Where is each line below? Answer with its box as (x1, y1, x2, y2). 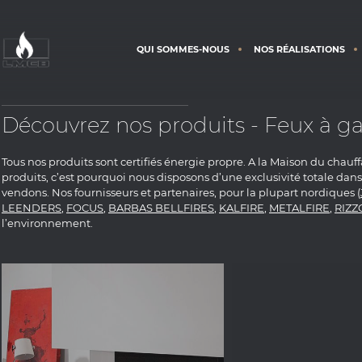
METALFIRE (269, 201, 330, 214)
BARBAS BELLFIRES (108, 201, 214, 214)
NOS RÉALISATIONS (254, 43, 345, 55)
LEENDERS (2, 201, 61, 214)
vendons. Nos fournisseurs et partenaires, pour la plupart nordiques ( (2, 186, 360, 199)
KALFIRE (219, 201, 264, 214)
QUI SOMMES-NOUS (137, 43, 229, 55)
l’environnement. (2, 217, 93, 229)
